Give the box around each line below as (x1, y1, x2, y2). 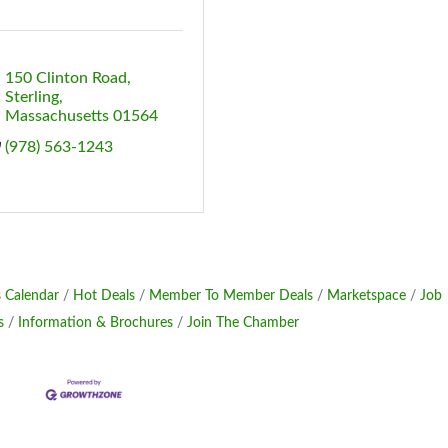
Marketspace (326, 288, 406, 303)
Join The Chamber (186, 315, 299, 330)
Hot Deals (72, 288, 135, 303)
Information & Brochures (17, 315, 173, 330)
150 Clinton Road (5, 69, 128, 86)
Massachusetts (5, 107, 110, 124)
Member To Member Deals (148, 288, 313, 303)
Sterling (5, 88, 60, 105)
